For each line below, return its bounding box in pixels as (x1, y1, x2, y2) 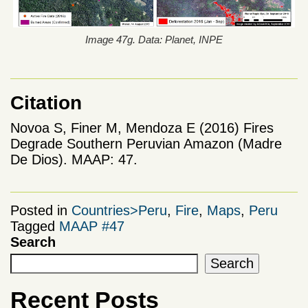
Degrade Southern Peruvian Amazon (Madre (10, 136, 282, 152)
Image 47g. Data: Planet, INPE (85, 34, 223, 46)
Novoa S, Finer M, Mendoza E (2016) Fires (10, 120, 274, 136)
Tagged (10, 219, 59, 234)
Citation (10, 92, 82, 114)
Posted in (10, 203, 71, 219)
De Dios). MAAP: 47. (10, 152, 137, 168)
